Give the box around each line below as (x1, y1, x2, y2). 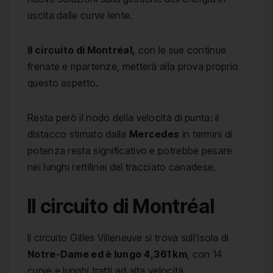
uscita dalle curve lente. (27, 9, 133, 22)
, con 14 (187, 247, 222, 260)
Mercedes (129, 128, 180, 141)
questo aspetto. (27, 77, 99, 90)
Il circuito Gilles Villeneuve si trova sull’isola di (27, 231, 229, 244)
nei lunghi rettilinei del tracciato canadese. (27, 161, 216, 174)
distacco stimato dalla (27, 128, 129, 141)
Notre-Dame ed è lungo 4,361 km (27, 247, 188, 260)
